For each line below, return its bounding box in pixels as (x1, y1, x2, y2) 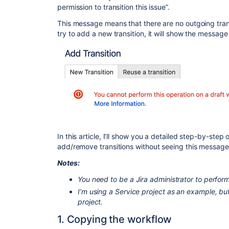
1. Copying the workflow (57, 213, 172, 225)
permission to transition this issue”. (57, 3, 170, 11)
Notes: (57, 158, 80, 167)
